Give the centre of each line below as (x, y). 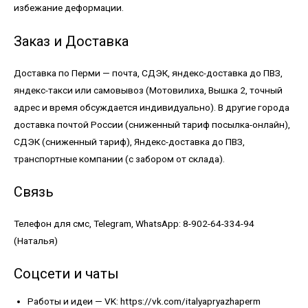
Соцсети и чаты (66, 274)
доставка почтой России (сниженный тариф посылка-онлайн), (152, 124)
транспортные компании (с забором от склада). (119, 158)
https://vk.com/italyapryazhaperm (190, 301)
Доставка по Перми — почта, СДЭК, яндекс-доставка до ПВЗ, (148, 73)
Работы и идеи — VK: (74, 301)
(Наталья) (36, 241)
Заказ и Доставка (71, 41)
